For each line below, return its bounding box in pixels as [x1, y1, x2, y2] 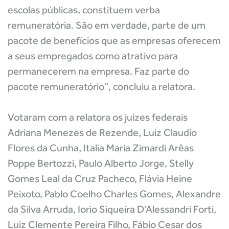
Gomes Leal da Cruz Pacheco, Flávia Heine [8, 172, 192, 185]
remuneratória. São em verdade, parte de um [8, 19, 205, 31]
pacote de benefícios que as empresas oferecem [8, 34, 221, 47]
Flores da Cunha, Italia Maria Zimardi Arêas [8, 142, 194, 154]
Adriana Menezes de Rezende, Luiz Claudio [8, 126, 197, 139]
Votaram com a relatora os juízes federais [8, 111, 188, 123]
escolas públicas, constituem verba [8, 4, 160, 16]
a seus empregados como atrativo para [8, 50, 178, 62]
